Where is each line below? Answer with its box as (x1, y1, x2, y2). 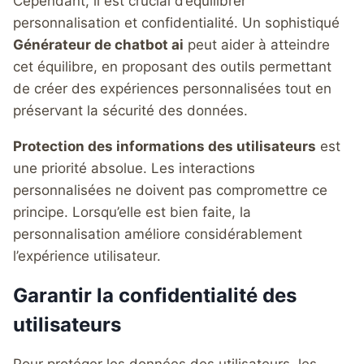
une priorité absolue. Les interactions (13, 159, 255, 176)
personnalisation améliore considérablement (13, 225, 302, 242)
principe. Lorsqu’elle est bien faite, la (13, 203, 251, 220)
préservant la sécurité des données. (13, 102, 248, 119)
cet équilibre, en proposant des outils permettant (13, 58, 331, 75)
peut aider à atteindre (184, 36, 330, 53)
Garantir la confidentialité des (13, 283, 297, 307)
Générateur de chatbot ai (13, 36, 184, 53)
